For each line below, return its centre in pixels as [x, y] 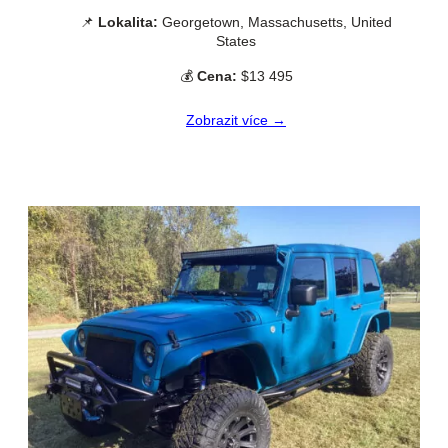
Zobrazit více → [236, 120]
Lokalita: [128, 21]
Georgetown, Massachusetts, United [275, 21]
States [236, 40]
